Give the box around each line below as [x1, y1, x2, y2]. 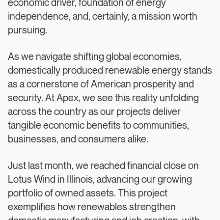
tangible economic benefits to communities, [8, 120, 189, 131]
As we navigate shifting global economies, [8, 52, 182, 62]
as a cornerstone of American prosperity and [8, 79, 194, 90]
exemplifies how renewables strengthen [8, 202, 176, 213]
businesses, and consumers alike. [8, 134, 148, 145]
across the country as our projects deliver [8, 107, 181, 117]
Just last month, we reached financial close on [8, 161, 199, 171]
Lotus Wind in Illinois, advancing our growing [8, 174, 192, 185]
